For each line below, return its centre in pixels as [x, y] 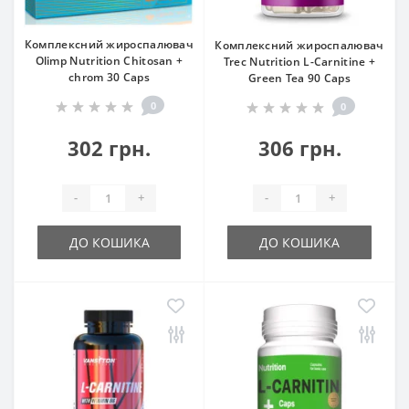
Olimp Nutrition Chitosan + [109, 60]
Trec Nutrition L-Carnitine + [299, 61]
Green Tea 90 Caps [299, 78]
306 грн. [299, 147]
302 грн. [109, 147]
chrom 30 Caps [109, 77]
